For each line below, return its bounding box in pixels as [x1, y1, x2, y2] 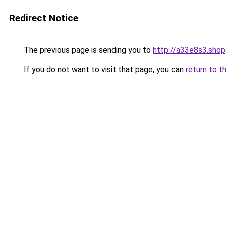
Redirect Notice [9, 12, 78, 24]
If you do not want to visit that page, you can [22, 65, 186, 74]
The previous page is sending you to [22, 45, 153, 55]
